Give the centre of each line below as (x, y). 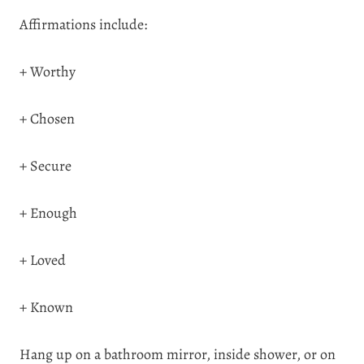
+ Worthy (48, 71)
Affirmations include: (83, 24)
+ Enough (48, 213)
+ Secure (45, 166)
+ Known (46, 307)
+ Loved (43, 260)
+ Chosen (47, 119)
